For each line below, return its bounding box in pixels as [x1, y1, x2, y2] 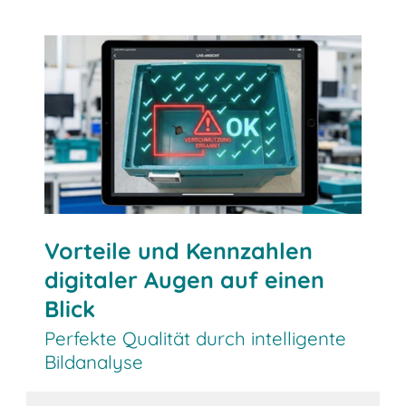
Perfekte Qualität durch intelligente [44, 326, 347, 351]
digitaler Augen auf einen [44, 266, 325, 295]
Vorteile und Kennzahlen [44, 237, 314, 266]
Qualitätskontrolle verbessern [72, 43, 283, 63]
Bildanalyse [44, 350, 144, 374]
